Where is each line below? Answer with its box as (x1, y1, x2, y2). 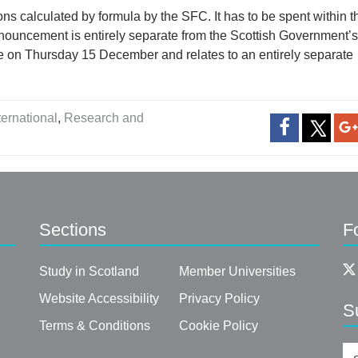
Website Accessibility (38, 292, 159, 306)
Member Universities (178, 265, 296, 279)
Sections (38, 220, 106, 241)
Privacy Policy (178, 292, 260, 306)
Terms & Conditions (38, 319, 150, 333)
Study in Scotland (38, 265, 139, 279)
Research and (64, 111, 145, 125)
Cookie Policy (178, 319, 258, 333)
